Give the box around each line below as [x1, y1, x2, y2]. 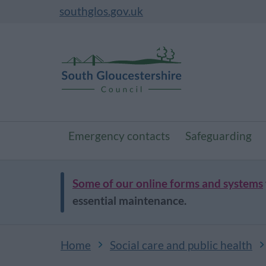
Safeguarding [185, 129, 252, 142]
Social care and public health [110, 239, 252, 252]
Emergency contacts [68, 129, 170, 142]
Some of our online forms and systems [72, 177, 263, 190]
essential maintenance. [72, 194, 186, 207]
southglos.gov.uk [59, 5, 143, 18]
